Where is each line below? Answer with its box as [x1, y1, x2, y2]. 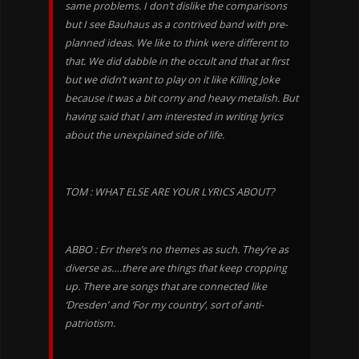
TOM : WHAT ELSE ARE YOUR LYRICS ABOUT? [64, 185, 274, 200]
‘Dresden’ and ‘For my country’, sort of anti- [64, 297, 264, 312]
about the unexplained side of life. [64, 128, 224, 143]
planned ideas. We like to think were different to [64, 36, 288, 50]
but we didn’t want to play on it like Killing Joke [64, 73, 280, 87]
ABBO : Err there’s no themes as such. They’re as [64, 242, 288, 256]
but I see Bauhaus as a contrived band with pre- [64, 18, 288, 32]
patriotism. [64, 316, 115, 330]
